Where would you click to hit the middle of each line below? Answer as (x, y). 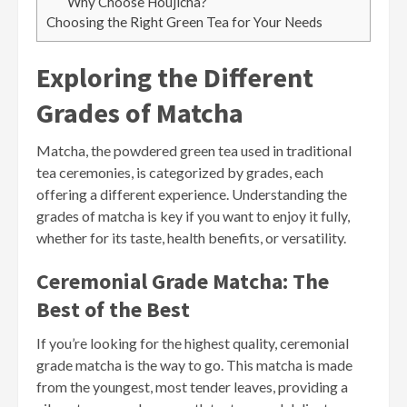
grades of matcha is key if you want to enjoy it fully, (193, 216)
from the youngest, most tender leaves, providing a (192, 387)
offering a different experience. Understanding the (192, 194)
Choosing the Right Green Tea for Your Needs (184, 22)
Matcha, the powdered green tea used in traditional (194, 151)
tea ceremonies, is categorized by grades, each (180, 173)
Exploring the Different (175, 78)
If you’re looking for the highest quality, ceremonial (193, 343)
